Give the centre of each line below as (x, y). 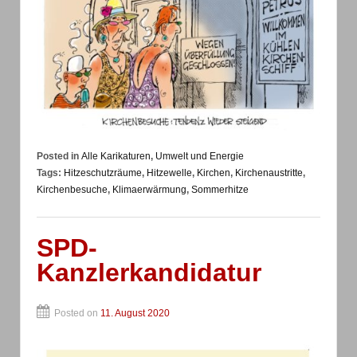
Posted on (77, 314)
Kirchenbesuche (72, 190)
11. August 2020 (135, 314)
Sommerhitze (220, 190)
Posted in (59, 157)
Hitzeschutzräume (103, 173)
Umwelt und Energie (200, 157)
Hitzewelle (169, 173)
